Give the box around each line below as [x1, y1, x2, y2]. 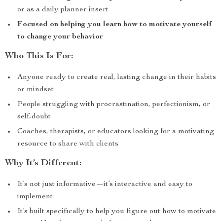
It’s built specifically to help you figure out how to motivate [17, 208, 216, 216]
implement [17, 193, 53, 201]
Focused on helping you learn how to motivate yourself [17, 21, 212, 29]
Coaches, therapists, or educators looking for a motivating [17, 128, 214, 136]
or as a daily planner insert [17, 6, 109, 14]
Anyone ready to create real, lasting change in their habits [17, 74, 216, 81]
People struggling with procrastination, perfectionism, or [17, 101, 210, 109]
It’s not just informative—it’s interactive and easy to [17, 181, 192, 188]
